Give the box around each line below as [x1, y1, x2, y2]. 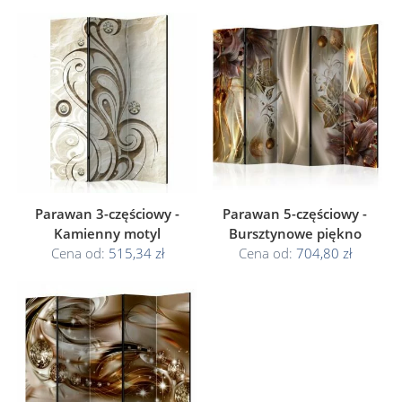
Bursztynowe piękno [228, 224, 362, 242]
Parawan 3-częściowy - [35, 205, 179, 223]
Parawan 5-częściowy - [223, 205, 367, 223]
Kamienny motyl [54, 224, 161, 242]
